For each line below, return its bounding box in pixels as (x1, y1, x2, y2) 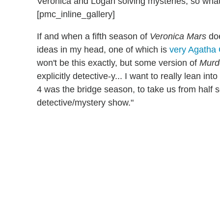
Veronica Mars (150, 31, 206, 41)
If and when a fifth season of (37, 31, 150, 41)
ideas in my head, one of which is (37, 44, 169, 55)
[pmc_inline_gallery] (37, 9, 115, 19)
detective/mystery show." (37, 97, 134, 108)
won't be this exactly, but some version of (37, 57, 197, 68)
